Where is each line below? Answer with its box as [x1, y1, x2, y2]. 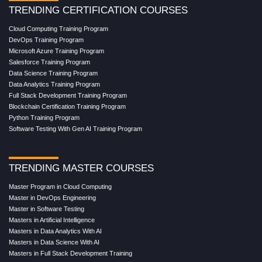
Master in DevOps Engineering [9, 194, 96, 202]
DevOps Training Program [9, 36, 84, 44]
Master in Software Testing [9, 205, 84, 213]
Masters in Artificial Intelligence [9, 216, 95, 224]
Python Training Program [9, 114, 80, 122]
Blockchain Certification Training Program [9, 103, 126, 111]
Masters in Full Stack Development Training [9, 250, 132, 257]
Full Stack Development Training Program [9, 92, 127, 99]
